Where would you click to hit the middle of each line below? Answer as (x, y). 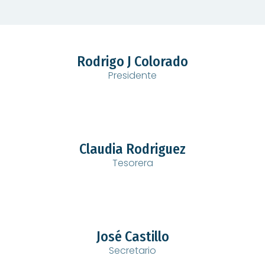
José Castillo (132, 237)
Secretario (132, 251)
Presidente (132, 75)
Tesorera (132, 163)
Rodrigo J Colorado (132, 62)
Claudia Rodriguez (132, 149)
